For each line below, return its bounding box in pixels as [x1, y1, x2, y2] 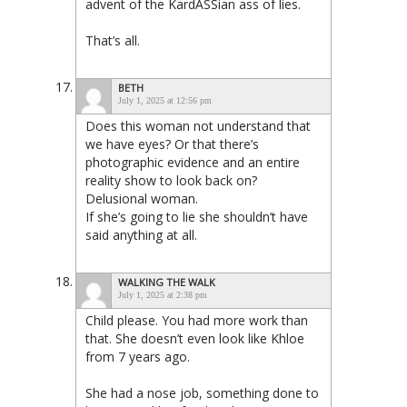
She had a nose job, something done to [85, 383, 319, 402]
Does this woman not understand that [85, 116, 311, 134]
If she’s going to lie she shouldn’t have [85, 207, 308, 225]
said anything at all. [85, 225, 197, 243]
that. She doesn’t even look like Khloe [85, 329, 304, 347]
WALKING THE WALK [118, 274, 215, 289]
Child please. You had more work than [85, 311, 308, 329]
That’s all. [85, 31, 140, 49]
